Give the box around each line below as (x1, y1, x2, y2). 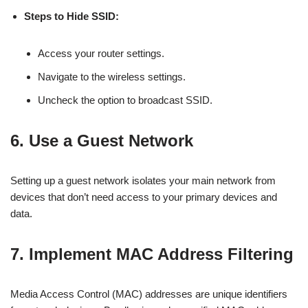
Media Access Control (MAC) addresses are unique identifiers (10, 288, 287, 300)
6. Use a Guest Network (10, 131, 193, 150)
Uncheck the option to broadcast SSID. (38, 94, 212, 106)
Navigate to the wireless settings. (38, 71, 186, 82)
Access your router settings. (38, 47, 164, 59)
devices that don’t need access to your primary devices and (10, 191, 277, 203)
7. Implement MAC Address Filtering (10, 245, 294, 263)
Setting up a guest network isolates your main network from (10, 175, 276, 186)
